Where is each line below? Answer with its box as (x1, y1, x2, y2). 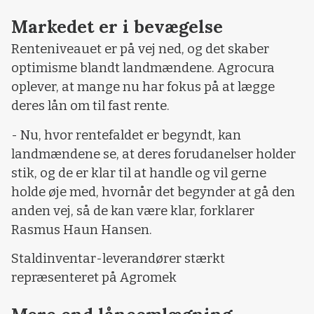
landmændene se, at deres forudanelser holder (11, 146, 296, 162)
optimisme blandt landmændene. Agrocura (11, 60, 275, 76)
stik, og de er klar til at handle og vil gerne (11, 165, 266, 181)
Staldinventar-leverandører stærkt (11, 251, 225, 267)
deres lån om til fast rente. (11, 98, 170, 114)
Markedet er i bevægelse (11, 15, 223, 39)
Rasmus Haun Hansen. (11, 221, 152, 238)
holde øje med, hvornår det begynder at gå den (11, 184, 295, 200)
